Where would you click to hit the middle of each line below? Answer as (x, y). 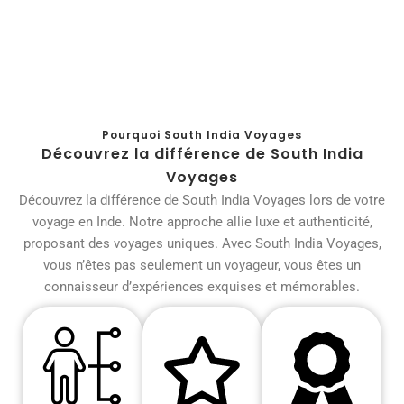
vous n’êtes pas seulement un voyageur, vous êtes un (202, 266)
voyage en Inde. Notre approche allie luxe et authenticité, (202, 222)
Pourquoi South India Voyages (202, 135)
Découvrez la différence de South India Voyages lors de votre (202, 201)
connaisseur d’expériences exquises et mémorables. (202, 287)
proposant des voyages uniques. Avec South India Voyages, (202, 244)
